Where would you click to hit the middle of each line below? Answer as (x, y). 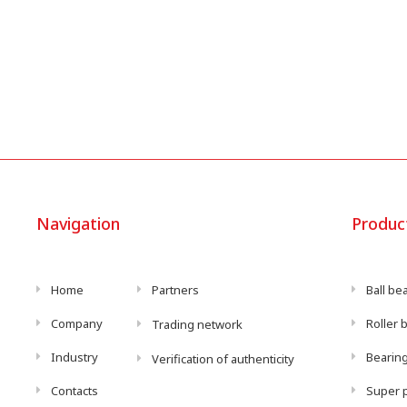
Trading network (197, 324)
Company (77, 323)
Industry (75, 357)
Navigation (78, 223)
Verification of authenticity (223, 358)
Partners (175, 289)
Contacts (75, 390)
